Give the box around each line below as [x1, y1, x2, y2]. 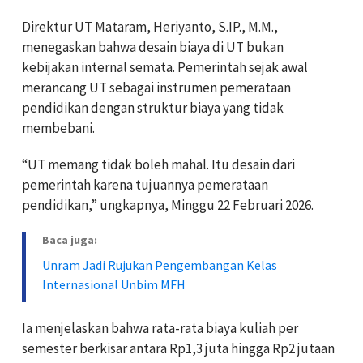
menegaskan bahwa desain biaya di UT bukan [22, 38, 284, 57]
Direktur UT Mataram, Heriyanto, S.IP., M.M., [22, 18, 278, 36]
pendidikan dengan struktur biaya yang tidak [22, 99, 284, 117]
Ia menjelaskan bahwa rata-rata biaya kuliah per [22, 319, 298, 338]
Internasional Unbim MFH [42, 276, 186, 293]
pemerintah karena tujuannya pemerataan [22, 176, 268, 194]
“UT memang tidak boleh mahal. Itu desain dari [22, 156, 295, 174]
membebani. [22, 119, 95, 138]
